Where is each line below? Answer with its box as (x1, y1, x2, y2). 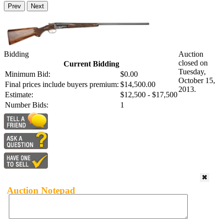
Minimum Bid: (5, 70, 50, 79)
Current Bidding (63, 60, 119, 68)
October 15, (178, 76, 215, 85)
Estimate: (5, 90, 33, 99)
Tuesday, (178, 67, 206, 76)
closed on (178, 59, 208, 67)
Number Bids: (5, 101, 48, 109)
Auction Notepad (7, 185, 75, 196)
